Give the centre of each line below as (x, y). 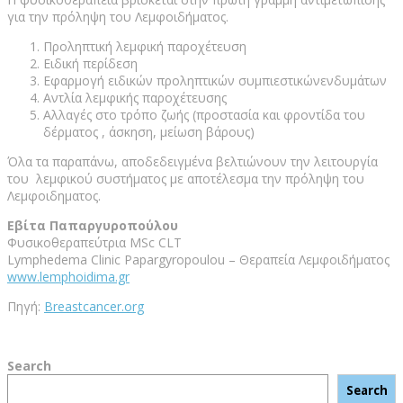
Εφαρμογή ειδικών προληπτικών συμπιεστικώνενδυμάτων (215, 81)
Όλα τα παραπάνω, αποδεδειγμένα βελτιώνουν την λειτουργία (193, 162)
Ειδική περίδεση (90, 64)
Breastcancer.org (94, 307)
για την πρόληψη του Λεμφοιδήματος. (118, 17)
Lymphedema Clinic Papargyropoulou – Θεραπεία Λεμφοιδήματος (198, 260)
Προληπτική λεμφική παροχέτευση (145, 47)
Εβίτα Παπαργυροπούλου (93, 226)
